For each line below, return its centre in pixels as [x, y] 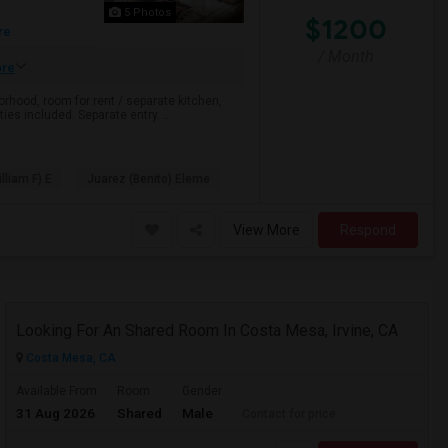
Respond [368, 230]
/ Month [346, 56]
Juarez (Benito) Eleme [148, 179]
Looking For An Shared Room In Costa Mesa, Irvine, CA [207, 330]
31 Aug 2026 [55, 413]
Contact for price [289, 414]
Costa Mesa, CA [69, 358]
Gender [202, 391]
